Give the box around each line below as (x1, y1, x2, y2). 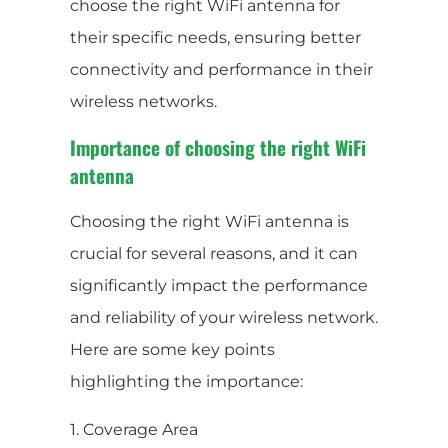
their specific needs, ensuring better (70, 27, 361, 47)
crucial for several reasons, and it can (70, 243, 358, 263)
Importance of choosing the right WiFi (70, 132, 366, 162)
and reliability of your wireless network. (70, 307, 378, 327)
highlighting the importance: (70, 371, 303, 391)
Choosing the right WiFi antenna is (70, 211, 349, 231)
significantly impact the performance (70, 275, 368, 295)
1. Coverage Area (70, 419, 198, 439)
